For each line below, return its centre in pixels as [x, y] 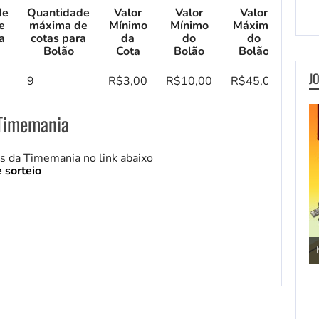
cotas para [58, 39]
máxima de [58, 26]
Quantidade [58, 13]
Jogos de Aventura [144, 239]
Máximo [254, 26]
